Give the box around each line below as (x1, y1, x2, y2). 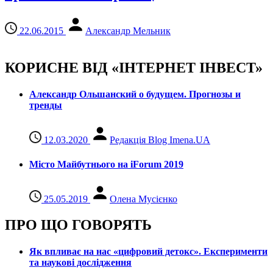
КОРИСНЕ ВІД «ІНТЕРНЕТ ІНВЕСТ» (5, 59, 263, 76)
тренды (29, 100, 62, 111)
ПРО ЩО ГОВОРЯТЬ (5, 216, 152, 233)
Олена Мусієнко (110, 193, 177, 204)
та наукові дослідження (29, 257, 132, 268)
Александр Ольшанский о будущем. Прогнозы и (29, 89, 241, 100)
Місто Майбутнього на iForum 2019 (29, 158, 183, 169)
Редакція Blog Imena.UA (110, 135, 210, 146)
